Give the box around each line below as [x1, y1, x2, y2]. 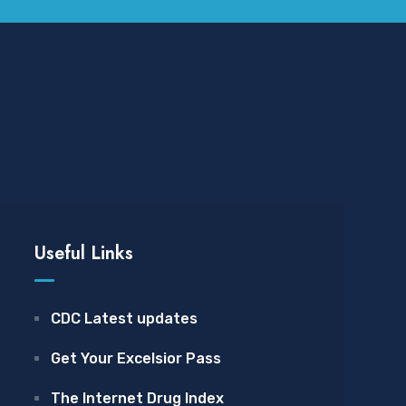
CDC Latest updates [51, 310, 198, 327]
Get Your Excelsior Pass [51, 350, 221, 367]
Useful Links [34, 240, 133, 266]
